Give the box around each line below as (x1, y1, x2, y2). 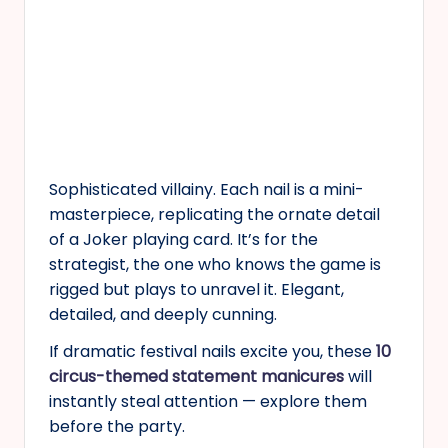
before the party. (49, 414, 185, 438)
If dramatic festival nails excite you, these (49, 339, 376, 363)
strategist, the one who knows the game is (49, 252, 381, 276)
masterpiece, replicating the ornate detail (49, 202, 380, 226)
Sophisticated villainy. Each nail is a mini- (49, 177, 364, 201)
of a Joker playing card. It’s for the (49, 227, 318, 251)
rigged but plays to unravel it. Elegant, (49, 277, 344, 301)
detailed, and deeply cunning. (49, 302, 277, 326)
